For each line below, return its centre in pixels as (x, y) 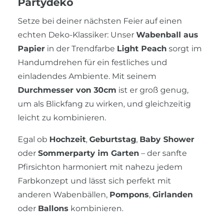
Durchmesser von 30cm (67, 90)
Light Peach (142, 48)
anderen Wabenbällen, (64, 194)
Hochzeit (68, 139)
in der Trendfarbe (81, 48)
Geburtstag (113, 139)
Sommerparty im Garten (89, 153)
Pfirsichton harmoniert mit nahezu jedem (100, 167)
